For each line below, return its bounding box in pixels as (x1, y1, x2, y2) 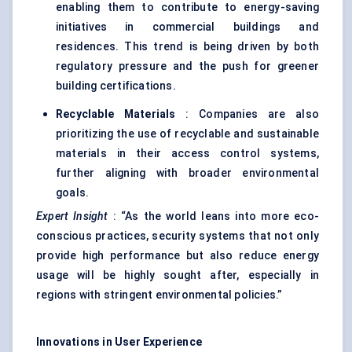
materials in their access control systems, (56, 147, 319, 160)
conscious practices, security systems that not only (36, 229, 319, 243)
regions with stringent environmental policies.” (36, 288, 283, 302)
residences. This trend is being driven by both (56, 40, 319, 53)
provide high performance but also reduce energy (36, 249, 319, 262)
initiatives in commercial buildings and (56, 20, 319, 34)
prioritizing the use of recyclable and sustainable (56, 127, 319, 141)
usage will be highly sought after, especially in (36, 269, 319, 282)
